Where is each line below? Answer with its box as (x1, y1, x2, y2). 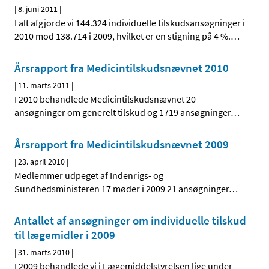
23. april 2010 (18, 156, 65, 168)
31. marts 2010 (18, 247, 70, 258)
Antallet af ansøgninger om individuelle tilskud (14, 213, 246, 228)
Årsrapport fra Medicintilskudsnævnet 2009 (14, 137, 229, 152)
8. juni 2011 (18, 4, 58, 15)
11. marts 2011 (18, 80, 70, 91)
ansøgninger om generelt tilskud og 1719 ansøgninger (14, 106, 231, 119)
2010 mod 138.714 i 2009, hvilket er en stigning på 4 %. (14, 30, 231, 43)
